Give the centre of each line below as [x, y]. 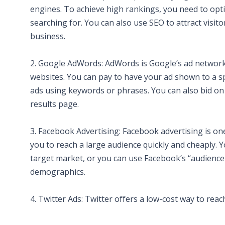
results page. [54, 104]
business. [48, 36]
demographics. [58, 172]
